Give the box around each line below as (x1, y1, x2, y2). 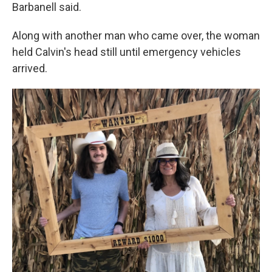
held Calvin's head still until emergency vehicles (12, 46, 241, 58)
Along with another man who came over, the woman (12, 29, 260, 42)
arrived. (12, 62, 47, 75)
